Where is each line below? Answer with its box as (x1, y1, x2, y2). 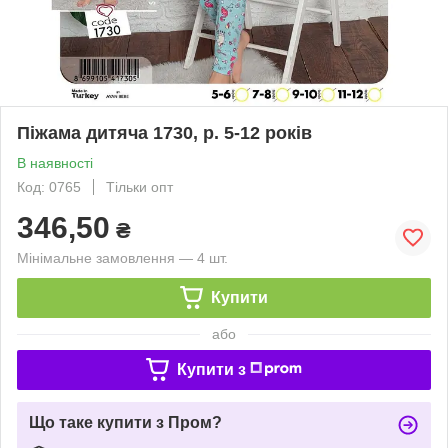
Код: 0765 (17, 178, 81, 195)
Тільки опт (106, 178, 173, 195)
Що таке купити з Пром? (29, 413, 222, 431)
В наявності (17, 154, 93, 171)
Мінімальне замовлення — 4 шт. (17, 249, 228, 266)
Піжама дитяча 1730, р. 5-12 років (17, 122, 312, 143)
